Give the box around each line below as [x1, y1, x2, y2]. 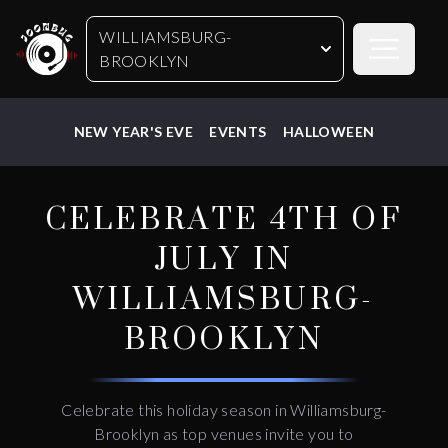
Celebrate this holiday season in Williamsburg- [61, 400, 387, 419]
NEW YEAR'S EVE [73, 123, 194, 140]
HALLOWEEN [282, 123, 375, 140]
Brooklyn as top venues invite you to [94, 424, 354, 443]
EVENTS [209, 123, 267, 140]
